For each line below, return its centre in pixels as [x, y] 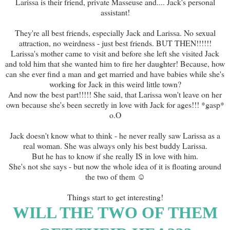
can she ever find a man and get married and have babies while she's [115, 73]
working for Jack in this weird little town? [115, 84]
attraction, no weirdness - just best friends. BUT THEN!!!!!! [115, 43]
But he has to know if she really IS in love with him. [115, 156]
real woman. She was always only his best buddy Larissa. [115, 145]
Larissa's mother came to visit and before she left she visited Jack [115, 53]
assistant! [115, 12]
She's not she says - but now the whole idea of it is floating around [115, 166]
